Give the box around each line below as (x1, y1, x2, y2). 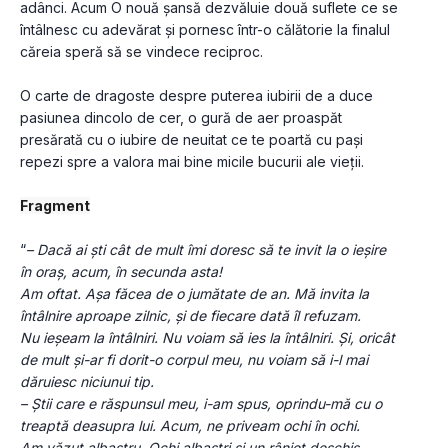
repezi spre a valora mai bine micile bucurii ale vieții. (20, 153, 368, 171)
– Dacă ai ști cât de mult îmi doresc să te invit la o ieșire (26, 241, 386, 259)
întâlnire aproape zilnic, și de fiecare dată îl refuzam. (20, 307, 361, 325)
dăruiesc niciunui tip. (20, 373, 154, 391)
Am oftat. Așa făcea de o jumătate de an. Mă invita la (20, 285, 369, 303)
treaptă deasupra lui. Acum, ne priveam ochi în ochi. (20, 417, 360, 435)
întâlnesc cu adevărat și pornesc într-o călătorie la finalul (20, 21, 390, 39)
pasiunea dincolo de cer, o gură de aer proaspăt (20, 109, 342, 127)
